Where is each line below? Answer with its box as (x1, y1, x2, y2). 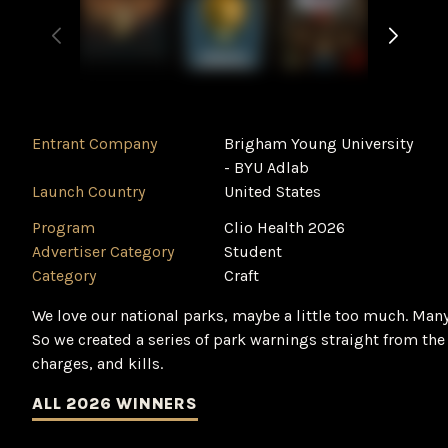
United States (224, 182, 321, 201)
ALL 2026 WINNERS (32, 394, 198, 413)
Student (224, 242, 282, 261)
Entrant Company (32, 134, 157, 153)
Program (32, 218, 95, 237)
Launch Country (32, 182, 145, 201)
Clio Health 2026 (224, 218, 345, 237)
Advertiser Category (32, 242, 174, 261)
